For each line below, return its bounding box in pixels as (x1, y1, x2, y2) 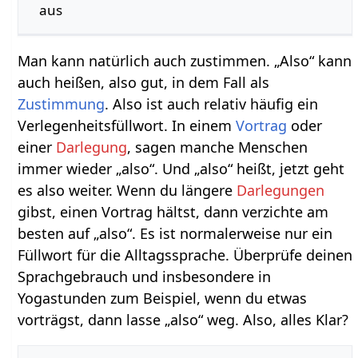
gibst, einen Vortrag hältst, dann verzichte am (18, 202, 329, 222)
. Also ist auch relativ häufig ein (105, 94, 319, 114)
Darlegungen (237, 181, 325, 201)
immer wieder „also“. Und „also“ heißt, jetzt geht (18, 159, 345, 179)
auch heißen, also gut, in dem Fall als (18, 73, 270, 93)
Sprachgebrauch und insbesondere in (18, 267, 272, 287)
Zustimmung (18, 94, 105, 114)
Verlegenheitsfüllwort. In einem (18, 116, 237, 136)
